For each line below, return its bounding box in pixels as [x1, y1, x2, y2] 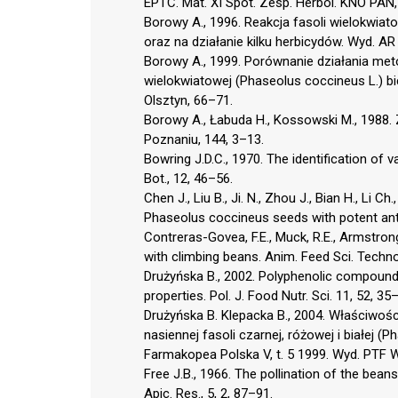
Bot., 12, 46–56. [144, 170, 233, 187]
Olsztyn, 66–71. [144, 92, 233, 108]
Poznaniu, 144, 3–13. [144, 131, 264, 147]
